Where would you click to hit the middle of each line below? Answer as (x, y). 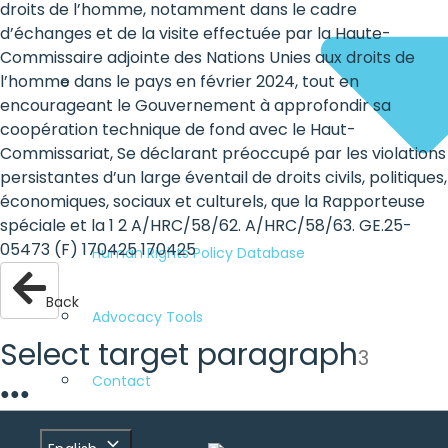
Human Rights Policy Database (198, 252)
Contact (121, 380)
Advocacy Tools (147, 316)
